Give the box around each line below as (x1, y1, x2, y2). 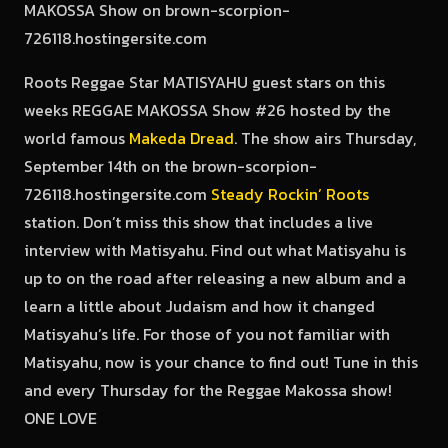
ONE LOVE (24, 406, 97, 430)
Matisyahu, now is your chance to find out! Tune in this (24, 350, 418, 374)
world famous (24, 126, 129, 150)
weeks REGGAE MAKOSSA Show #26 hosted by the (24, 98, 391, 122)
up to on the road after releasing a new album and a (24, 266, 406, 290)
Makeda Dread (129, 126, 234, 150)
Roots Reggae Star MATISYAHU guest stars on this (24, 70, 385, 94)
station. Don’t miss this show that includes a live (24, 210, 373, 234)
